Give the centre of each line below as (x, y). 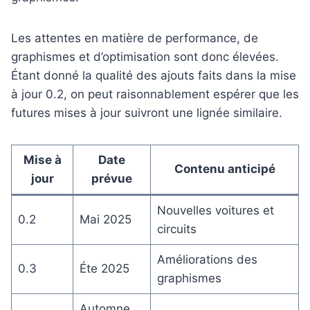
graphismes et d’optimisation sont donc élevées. (145, 57)
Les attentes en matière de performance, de (135, 38)
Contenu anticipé (225, 169)
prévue (112, 179)
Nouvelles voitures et (215, 211)
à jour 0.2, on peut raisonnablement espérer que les (155, 94)
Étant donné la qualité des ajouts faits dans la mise (154, 76)
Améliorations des (207, 260)
